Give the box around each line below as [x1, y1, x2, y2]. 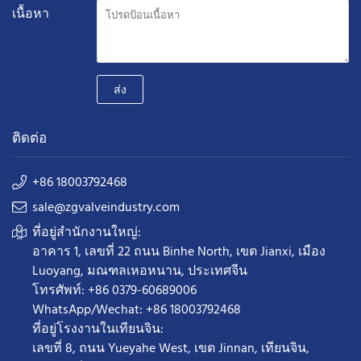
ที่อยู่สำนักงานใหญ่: [32, 222, 141, 243]
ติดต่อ [12, 130, 47, 146]
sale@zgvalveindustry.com [32, 197, 180, 218]
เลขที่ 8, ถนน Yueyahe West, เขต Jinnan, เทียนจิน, [32, 338, 309, 359]
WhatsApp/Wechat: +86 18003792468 [32, 299, 241, 321]
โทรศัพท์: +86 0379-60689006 [32, 280, 197, 301]
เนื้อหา [12, 3, 49, 25]
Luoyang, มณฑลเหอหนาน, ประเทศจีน [32, 260, 247, 282]
